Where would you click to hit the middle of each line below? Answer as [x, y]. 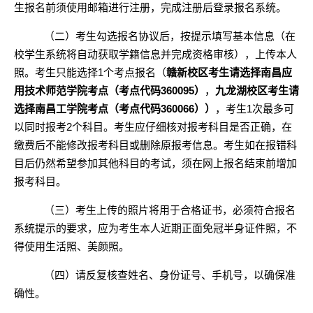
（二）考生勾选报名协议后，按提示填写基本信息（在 [169, 36]
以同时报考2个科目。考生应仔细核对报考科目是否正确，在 [153, 127]
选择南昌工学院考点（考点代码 [87, 109]
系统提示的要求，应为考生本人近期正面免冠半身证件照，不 [155, 228]
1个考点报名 [127, 72]
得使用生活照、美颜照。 [72, 246]
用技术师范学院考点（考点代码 [87, 90]
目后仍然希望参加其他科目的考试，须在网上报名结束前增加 [155, 163]
